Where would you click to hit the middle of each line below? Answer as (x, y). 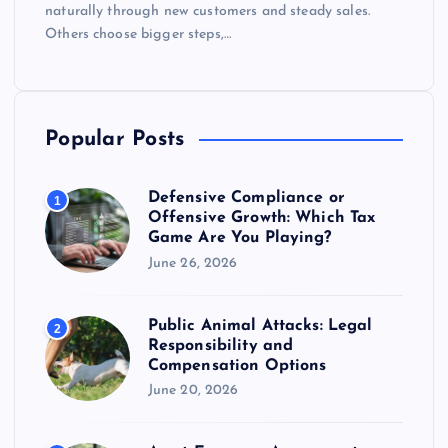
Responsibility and (220, 345)
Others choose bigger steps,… (138, 34)
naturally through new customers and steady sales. (207, 11)
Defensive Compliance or (246, 198)
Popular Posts (115, 140)
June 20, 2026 (193, 391)
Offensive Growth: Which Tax (261, 218)
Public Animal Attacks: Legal (260, 325)
